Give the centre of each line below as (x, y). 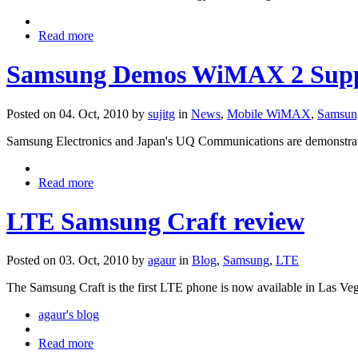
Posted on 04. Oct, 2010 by (77, 113)
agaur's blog (69, 315)
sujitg (161, 113)
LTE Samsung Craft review (155, 221)
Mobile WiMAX (269, 113)
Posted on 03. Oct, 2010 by (77, 261)
